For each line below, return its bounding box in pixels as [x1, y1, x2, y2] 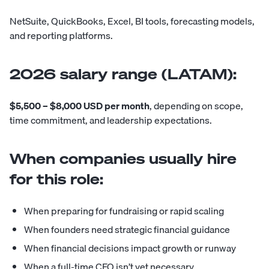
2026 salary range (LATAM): [10, 64, 237, 84]
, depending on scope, [150, 98, 243, 114]
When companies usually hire [10, 149, 237, 169]
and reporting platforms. [10, 28, 113, 44]
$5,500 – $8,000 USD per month [10, 98, 150, 114]
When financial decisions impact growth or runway [24, 240, 236, 256]
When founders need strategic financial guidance [24, 222, 230, 238]
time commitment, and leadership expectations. [10, 112, 212, 128]
